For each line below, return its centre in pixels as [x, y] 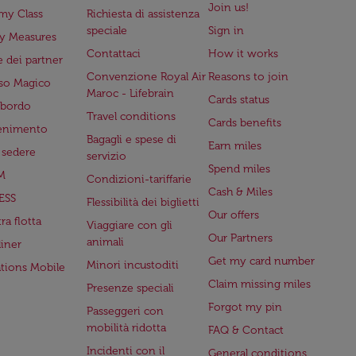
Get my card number [262, 261]
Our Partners [241, 238]
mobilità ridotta [126, 328]
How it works [244, 54]
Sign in [226, 31]
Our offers [234, 215]
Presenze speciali [130, 288]
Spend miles [240, 169]
